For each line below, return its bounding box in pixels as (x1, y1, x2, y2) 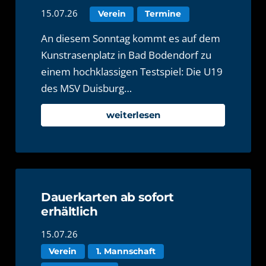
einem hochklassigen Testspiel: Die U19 (41, 65, 223, 79)
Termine (145, 9, 182, 19)
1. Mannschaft (96, 246, 156, 256)
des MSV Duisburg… (41, 81, 132, 96)
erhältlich (41, 203, 98, 218)
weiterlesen (106, 109, 160, 121)
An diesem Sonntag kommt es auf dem (41, 31, 221, 46)
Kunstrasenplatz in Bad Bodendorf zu (41, 48, 212, 62)
